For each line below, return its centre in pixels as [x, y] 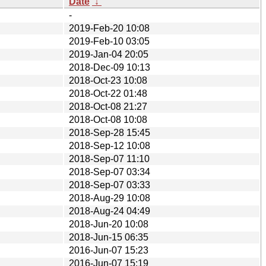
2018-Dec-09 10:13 [110, 67]
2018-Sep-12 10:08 [110, 145]
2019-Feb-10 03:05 [109, 41]
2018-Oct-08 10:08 [108, 119]
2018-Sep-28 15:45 [110, 132]
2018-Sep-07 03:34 [110, 172]
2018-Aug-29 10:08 [110, 198]
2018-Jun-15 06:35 [109, 237]
